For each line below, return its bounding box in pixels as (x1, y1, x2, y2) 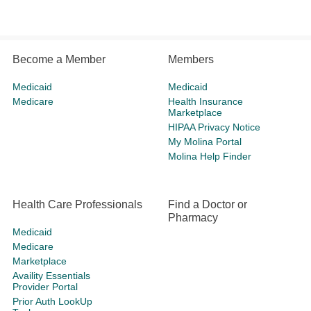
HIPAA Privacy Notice (168, 121, 260, 133)
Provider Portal (12, 281, 78, 292)
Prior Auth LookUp (12, 296, 92, 307)
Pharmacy (168, 212, 218, 224)
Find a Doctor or (168, 199, 247, 210)
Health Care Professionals (12, 199, 142, 210)
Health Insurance (168, 96, 243, 107)
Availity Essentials (12, 270, 90, 281)
